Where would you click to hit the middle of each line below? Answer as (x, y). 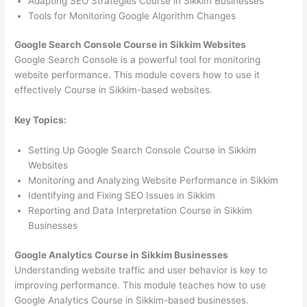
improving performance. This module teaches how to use (140, 285)
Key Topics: (41, 120)
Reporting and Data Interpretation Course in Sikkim (140, 211)
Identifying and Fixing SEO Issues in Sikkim (122, 196)
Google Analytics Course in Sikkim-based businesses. (132, 300)
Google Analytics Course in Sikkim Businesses (122, 255)
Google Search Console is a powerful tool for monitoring (138, 60)
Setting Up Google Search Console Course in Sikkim (143, 150)
